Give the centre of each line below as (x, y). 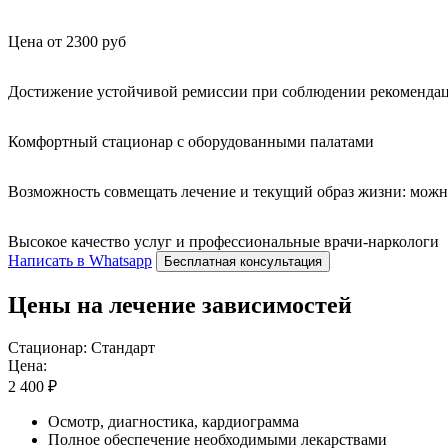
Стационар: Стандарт (81, 347)
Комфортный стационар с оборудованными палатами (191, 141)
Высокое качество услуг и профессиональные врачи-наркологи (223, 241)
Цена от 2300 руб (67, 41)
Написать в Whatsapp (80, 260)
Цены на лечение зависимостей (180, 304)
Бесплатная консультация (243, 261)
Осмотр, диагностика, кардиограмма (173, 421)
